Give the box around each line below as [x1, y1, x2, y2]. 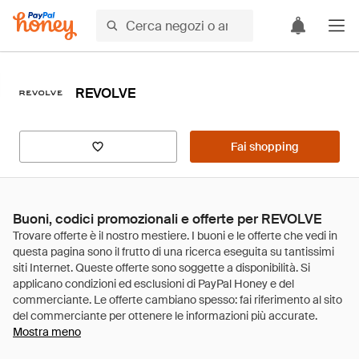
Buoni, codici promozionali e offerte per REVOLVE [13, 210, 321, 228]
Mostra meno [13, 325, 81, 339]
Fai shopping [230, 139, 299, 154]
